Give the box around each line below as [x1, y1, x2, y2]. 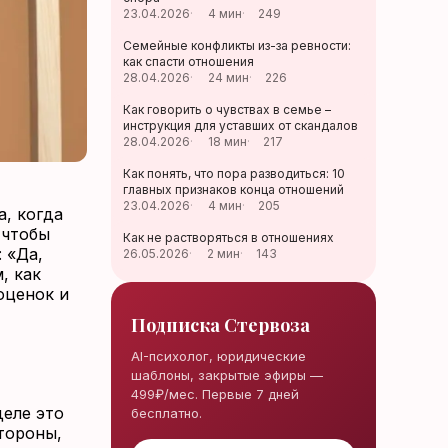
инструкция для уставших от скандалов [123, 118, 359, 133]
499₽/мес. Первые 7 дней [131, 386, 300, 402]
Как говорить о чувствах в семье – [123, 102, 332, 117]
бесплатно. [131, 405, 203, 421]
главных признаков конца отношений [123, 182, 345, 197]
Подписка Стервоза [131, 313, 311, 337]
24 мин [208, 70, 250, 85]
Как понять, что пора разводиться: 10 [123, 166, 346, 181]
